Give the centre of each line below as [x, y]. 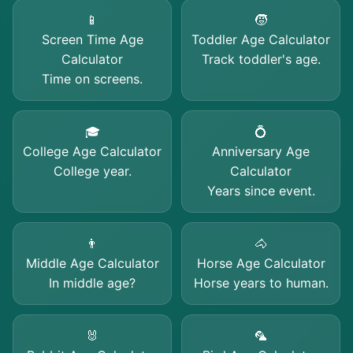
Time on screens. [92, 79]
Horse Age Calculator [261, 263]
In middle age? [92, 283]
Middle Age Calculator [92, 263]
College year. [92, 171]
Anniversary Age [261, 151]
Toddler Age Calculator [261, 39]
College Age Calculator [92, 151]
